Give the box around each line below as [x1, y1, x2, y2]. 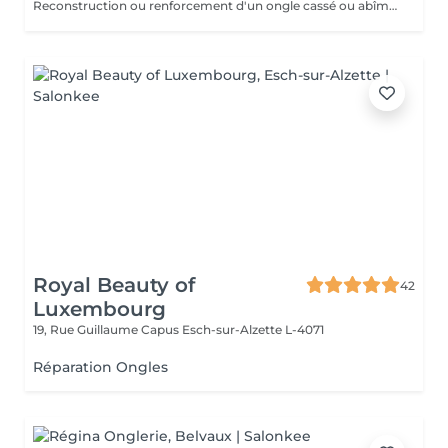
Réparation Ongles [33, 358, 168, 376]
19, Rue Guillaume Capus [33, 322, 182, 337]
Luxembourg [33, 297, 166, 321]
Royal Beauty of [33, 273, 195, 297]
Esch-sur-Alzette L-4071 [182, 322, 324, 337]
